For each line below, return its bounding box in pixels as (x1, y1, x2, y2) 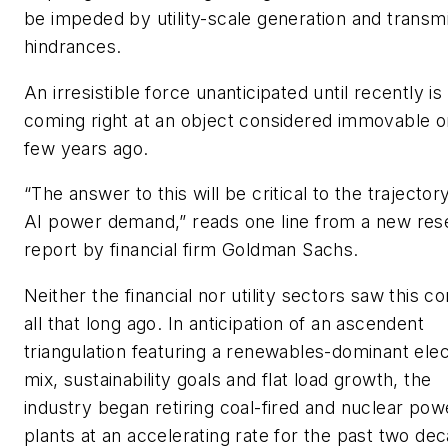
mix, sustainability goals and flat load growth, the (24, 368, 432, 390)
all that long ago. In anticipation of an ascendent (24, 312, 424, 334)
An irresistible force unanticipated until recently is (24, 81, 443, 103)
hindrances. (24, 35, 122, 57)
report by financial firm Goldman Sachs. (24, 239, 359, 261)
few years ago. (24, 137, 149, 159)
